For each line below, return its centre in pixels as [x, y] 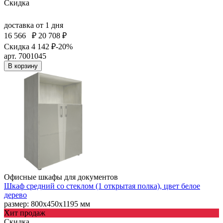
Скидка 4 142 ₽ [30, 46]
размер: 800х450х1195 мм [47, 204]
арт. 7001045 [25, 56]
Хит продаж [25, 213]
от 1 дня [50, 25]
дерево [15, 195]
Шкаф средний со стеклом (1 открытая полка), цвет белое [102, 186]
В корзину [23, 66]
